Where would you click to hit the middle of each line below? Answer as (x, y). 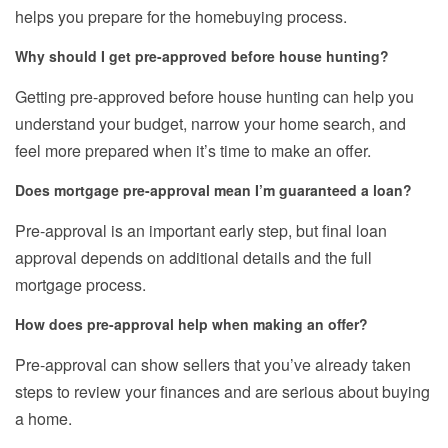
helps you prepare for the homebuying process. (181, 17)
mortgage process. (80, 285)
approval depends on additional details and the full (193, 258)
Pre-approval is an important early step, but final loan (201, 231)
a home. (43, 419)
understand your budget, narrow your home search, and (210, 124)
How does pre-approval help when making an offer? (191, 324)
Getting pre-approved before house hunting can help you (214, 97)
